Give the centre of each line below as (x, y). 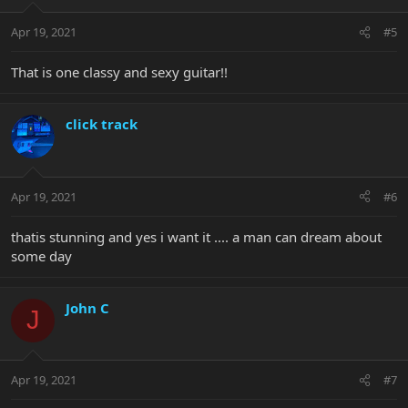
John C (87, 307)
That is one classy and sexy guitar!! (119, 72)
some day (41, 255)
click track (102, 124)
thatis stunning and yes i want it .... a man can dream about (196, 236)
